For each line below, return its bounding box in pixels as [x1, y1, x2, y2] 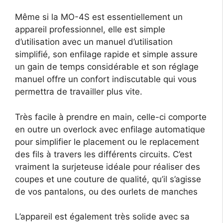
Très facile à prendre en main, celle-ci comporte [15, 111, 207, 122]
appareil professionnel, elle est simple [15, 24, 165, 35]
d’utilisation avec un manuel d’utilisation [15, 37, 173, 47]
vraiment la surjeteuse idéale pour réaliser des [15, 161, 200, 172]
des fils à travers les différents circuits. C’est [15, 149, 192, 159]
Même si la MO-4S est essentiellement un [15, 12, 183, 22]
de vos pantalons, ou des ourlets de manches [15, 186, 198, 197]
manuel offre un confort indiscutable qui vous [15, 74, 197, 85]
